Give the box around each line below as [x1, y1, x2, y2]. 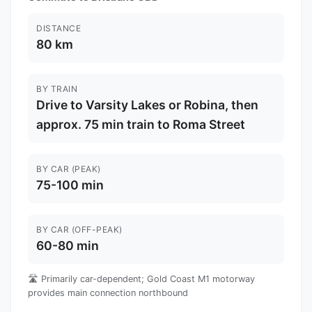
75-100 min [36, 177, 104, 192]
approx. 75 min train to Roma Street [36, 116, 245, 132]
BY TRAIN [36, 83, 77, 94]
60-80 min [36, 237, 99, 253]
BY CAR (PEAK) [36, 163, 101, 174]
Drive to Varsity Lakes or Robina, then [36, 97, 258, 112]
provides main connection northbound [28, 287, 188, 298]
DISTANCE [36, 22, 81, 33]
